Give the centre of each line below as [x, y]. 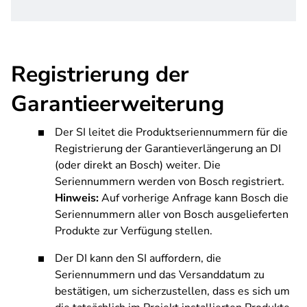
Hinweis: [77, 198]
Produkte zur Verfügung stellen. [134, 231]
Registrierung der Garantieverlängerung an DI [168, 149]
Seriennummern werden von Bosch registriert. [170, 182]
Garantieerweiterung [118, 104]
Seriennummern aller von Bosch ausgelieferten [172, 214]
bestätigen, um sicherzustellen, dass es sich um [172, 291]
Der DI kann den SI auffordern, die [138, 258]
